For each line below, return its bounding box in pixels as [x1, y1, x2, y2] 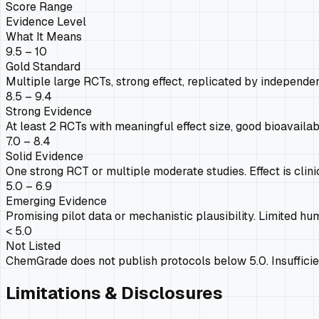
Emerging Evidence [6, 193, 107, 209]
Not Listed [6, 238, 61, 253]
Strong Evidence [6, 103, 92, 119]
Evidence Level [6, 14, 86, 29]
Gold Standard [6, 58, 80, 74]
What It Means [6, 28, 82, 44]
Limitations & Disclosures [6, 282, 223, 305]
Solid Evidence [6, 148, 83, 164]
